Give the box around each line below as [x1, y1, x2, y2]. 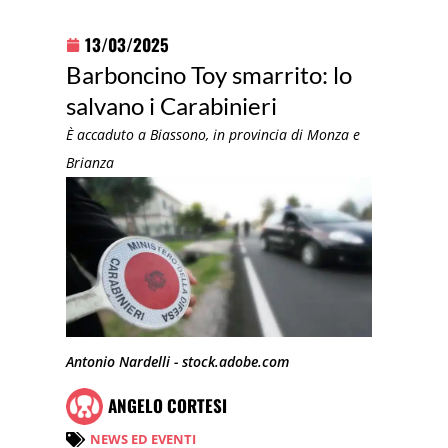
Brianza [66, 152, 115, 172]
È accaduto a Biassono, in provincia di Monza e [66, 124, 361, 144]
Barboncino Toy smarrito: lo [66, 59, 353, 89]
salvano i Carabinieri [66, 90, 278, 120]
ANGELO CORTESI [108, 393, 228, 419]
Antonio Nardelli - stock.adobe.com [66, 352, 290, 372]
